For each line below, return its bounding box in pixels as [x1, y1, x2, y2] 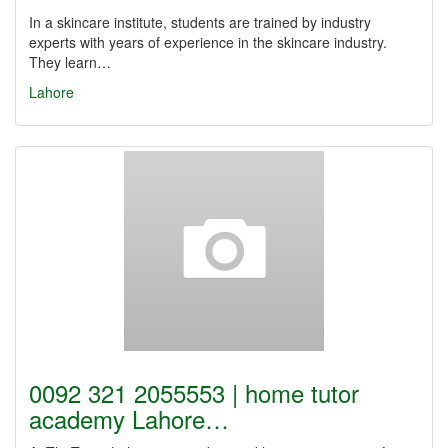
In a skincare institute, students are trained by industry [29, 12, 371, 32]
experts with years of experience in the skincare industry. [29, 32, 387, 52]
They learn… [29, 52, 111, 72]
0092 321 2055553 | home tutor [29, 375, 359, 410]
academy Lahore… [29, 401, 229, 436]
